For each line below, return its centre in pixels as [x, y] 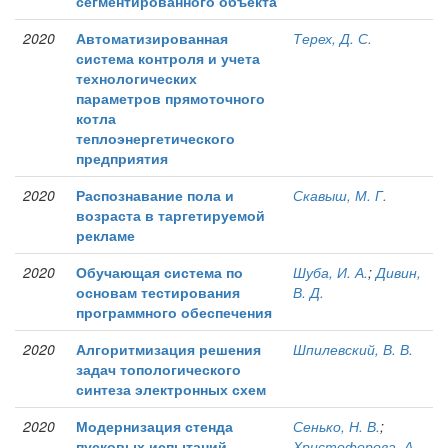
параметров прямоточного [170, 98]
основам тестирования [158, 292]
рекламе [105, 235]
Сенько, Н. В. [336, 426]
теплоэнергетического [155, 138]
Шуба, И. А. [330, 272]
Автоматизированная [152, 38]
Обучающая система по [159, 272]
